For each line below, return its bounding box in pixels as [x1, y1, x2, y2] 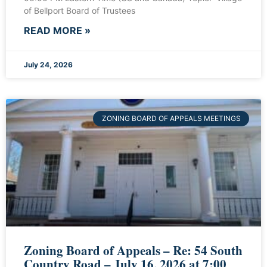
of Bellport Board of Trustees [24, 5, 135, 16]
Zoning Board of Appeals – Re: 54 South [24, 241, 243, 260]
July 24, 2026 [24, 60, 73, 70]
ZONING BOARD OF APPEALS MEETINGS [101, 114, 241, 123]
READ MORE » [24, 24, 91, 37]
